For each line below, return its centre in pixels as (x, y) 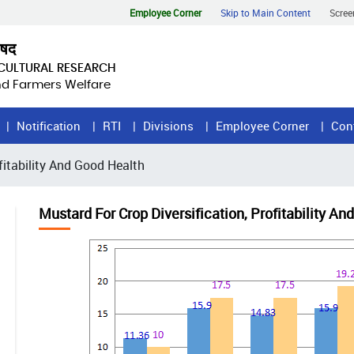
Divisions (168, 126)
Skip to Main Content (265, 13)
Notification (49, 126)
